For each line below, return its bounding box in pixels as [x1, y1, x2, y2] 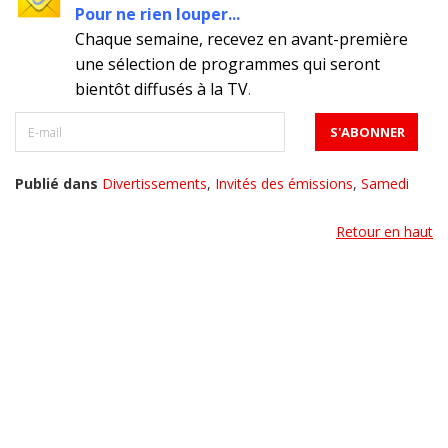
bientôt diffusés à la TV [75, 78, 248, 101]
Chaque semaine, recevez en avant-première [75, 28, 408, 51]
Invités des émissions [215, 174, 353, 194]
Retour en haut [336, 222, 433, 242]
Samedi [361, 174, 409, 194]
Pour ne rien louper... [75, 3, 240, 26]
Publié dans [15, 174, 98, 194]
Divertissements [102, 174, 207, 194]
